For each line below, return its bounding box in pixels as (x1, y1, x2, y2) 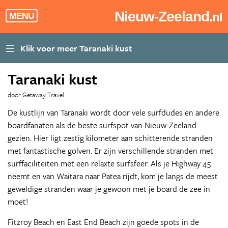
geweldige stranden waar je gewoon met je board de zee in (8, 183, 210, 195)
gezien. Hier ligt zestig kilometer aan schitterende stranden (8, 132, 213, 144)
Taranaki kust (8, 68, 97, 90)
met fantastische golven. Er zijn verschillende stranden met (8, 145, 213, 157)
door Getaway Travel (8, 90, 64, 100)
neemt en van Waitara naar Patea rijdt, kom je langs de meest (8, 170, 218, 182)
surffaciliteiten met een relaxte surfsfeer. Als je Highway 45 (8, 157, 211, 169)
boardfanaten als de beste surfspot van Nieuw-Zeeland (8, 119, 196, 131)
